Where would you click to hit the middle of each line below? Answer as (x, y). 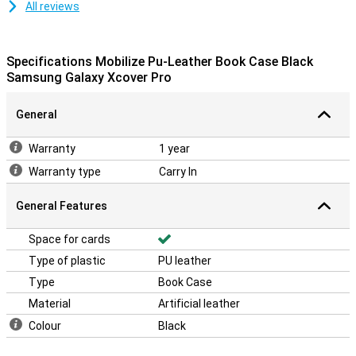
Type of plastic (67, 261)
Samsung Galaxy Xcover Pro (89, 77)
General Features (62, 206)
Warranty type (65, 172)
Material (50, 304)
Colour (45, 326)
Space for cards (70, 239)
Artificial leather (199, 304)
